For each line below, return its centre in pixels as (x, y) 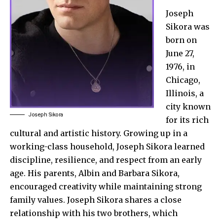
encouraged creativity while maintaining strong (106, 186)
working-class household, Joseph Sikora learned (107, 146)
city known (188, 106)
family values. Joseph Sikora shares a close (96, 200)
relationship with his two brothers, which (94, 213)
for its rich (187, 120)
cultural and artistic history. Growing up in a (99, 133)
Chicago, (183, 80)
